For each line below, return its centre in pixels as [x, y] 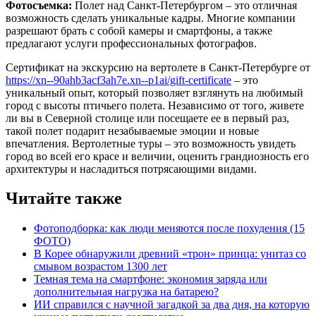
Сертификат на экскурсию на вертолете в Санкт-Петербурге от [158, 67]
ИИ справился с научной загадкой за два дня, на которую [172, 305]
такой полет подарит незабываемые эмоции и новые [132, 130]
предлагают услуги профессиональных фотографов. [131, 43]
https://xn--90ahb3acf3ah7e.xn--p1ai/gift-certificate [119, 80]
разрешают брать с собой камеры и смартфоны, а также [139, 30]
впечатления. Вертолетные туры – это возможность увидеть [151, 143]
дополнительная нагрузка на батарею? [126, 292]
